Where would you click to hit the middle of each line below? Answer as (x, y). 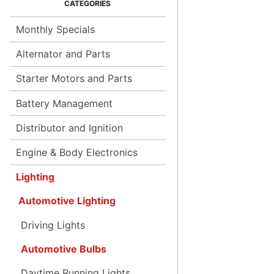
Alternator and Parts (63, 54)
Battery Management (64, 103)
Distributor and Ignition (69, 128)
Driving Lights (53, 225)
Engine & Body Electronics (76, 152)
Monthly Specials (55, 30)
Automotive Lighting (67, 201)
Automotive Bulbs (63, 249)
